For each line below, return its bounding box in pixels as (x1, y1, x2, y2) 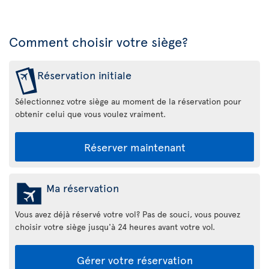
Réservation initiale (37, 67, 131, 82)
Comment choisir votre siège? (9, 32, 188, 50)
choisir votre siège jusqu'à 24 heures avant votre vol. (15, 220, 215, 232)
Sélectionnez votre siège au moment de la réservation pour (15, 95, 241, 107)
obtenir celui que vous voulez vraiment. (15, 107, 166, 119)
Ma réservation (46, 180, 119, 195)
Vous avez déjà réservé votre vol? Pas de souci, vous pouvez (15, 208, 240, 220)
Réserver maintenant (83, 139, 186, 154)
